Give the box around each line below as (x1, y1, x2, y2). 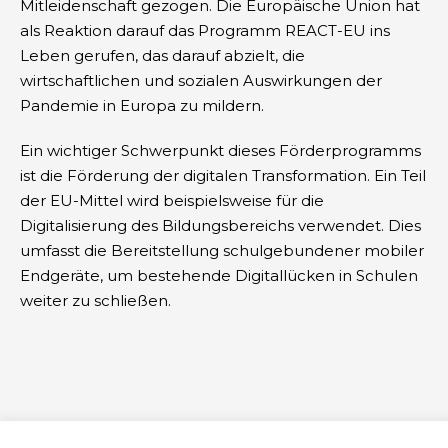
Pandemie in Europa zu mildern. (20, 95, 264, 115)
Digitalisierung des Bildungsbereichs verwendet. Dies (20, 215, 421, 235)
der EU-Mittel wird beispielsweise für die (20, 190, 324, 210)
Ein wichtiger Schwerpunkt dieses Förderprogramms (20, 140, 421, 160)
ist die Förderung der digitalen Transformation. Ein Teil (20, 165, 426, 185)
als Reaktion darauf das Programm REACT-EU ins (20, 20, 390, 40)
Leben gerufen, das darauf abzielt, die (20, 45, 305, 65)
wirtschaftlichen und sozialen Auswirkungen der (20, 70, 382, 90)
